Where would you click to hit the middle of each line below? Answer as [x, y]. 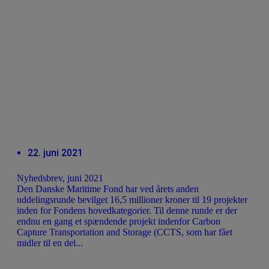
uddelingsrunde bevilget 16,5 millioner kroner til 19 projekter [132, 200]
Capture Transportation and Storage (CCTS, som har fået [125, 232]
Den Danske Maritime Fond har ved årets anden [108, 189]
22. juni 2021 [55, 153]
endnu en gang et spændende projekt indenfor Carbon [119, 222]
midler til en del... [50, 243]
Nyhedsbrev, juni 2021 [60, 178]
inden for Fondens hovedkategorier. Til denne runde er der [127, 211]
